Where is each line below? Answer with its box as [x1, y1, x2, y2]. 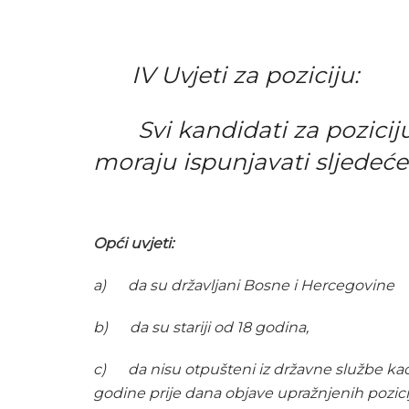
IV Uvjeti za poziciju [93, 61, 354, 89]
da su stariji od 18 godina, [130, 318, 309, 336]
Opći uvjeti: [93, 234, 173, 252]
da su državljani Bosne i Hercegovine [128, 276, 394, 294]
